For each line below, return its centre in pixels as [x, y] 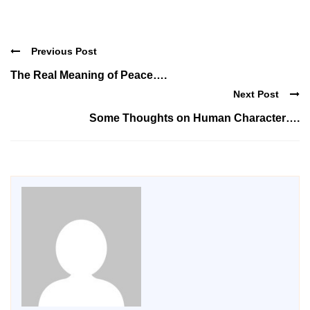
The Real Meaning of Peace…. [89, 75]
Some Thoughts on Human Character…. [194, 118]
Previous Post [64, 52]
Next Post [256, 94]
